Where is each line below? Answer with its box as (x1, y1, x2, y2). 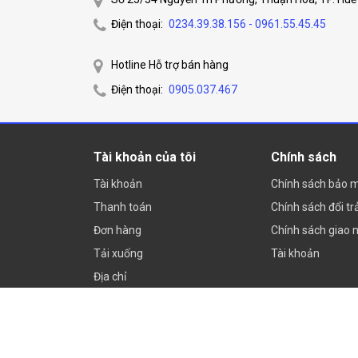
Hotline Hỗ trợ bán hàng (111, 58, 229, 71)
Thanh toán (93, 201, 152, 213)
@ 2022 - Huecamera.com (93, 325, 212, 337)
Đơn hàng (93, 224, 141, 237)
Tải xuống (93, 247, 143, 260)
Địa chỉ (93, 270, 126, 283)
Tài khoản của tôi (93, 149, 196, 165)
